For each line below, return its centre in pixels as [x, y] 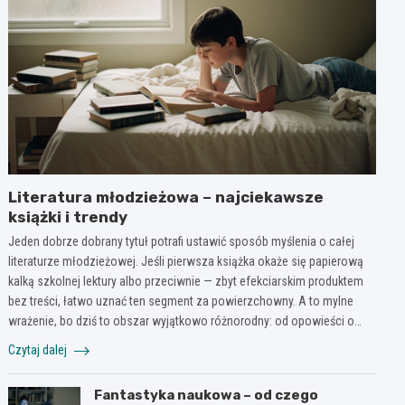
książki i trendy [68, 217]
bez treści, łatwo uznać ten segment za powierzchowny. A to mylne [181, 301]
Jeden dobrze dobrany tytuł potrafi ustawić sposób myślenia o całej [182, 241]
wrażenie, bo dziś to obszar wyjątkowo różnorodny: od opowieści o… [185, 320]
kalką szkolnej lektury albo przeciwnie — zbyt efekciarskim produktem [186, 281]
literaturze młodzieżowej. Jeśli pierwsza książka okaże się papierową [186, 261]
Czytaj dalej [39, 349]
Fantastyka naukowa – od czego [207, 395]
